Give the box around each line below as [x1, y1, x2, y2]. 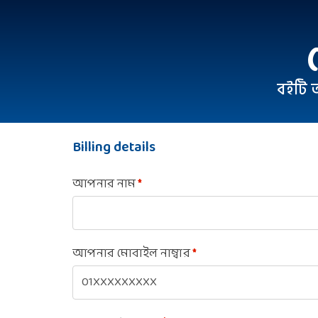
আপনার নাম [72, 174, 138, 194]
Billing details [72, 136, 155, 160]
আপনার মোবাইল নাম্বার [72, 243, 193, 264]
